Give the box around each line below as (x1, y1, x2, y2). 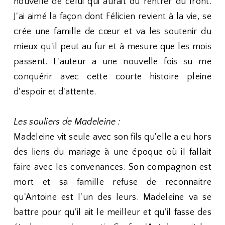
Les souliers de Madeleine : (14, 117, 121, 127)
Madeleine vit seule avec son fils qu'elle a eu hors (14, 132, 211, 142)
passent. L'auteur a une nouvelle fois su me (14, 57, 211, 67)
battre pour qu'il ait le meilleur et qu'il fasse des (14, 207, 211, 217)
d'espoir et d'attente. (14, 87, 96, 97)
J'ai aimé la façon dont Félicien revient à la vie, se (14, 12, 211, 22)
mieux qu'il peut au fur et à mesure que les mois (14, 42, 211, 52)
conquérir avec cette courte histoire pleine (14, 72, 211, 82)
